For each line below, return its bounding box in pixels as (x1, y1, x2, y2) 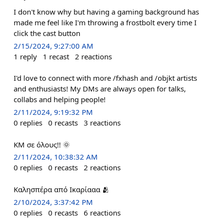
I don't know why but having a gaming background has (14, 7, 199, 17)
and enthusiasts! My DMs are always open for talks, (14, 84, 186, 94)
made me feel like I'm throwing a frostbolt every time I (14, 18, 197, 27)
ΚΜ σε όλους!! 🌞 (14, 139, 70, 149)
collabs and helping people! (14, 94, 106, 105)
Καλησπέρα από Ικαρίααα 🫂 (14, 184, 109, 194)
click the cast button (14, 28, 80, 38)
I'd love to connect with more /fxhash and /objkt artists (14, 73, 197, 83)
